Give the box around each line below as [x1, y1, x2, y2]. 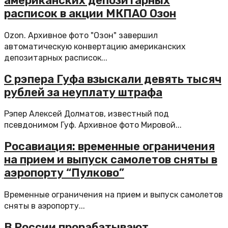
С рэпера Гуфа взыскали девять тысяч [4, 72, 221, 86]
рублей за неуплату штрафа [4, 85, 162, 99]
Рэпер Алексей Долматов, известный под [4, 109, 169, 119]
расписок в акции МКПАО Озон [4, 7, 176, 21]
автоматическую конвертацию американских [4, 41, 186, 51]
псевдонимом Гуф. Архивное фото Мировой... [4, 120, 182, 130]
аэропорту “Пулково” [4, 166, 124, 180]
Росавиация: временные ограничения [4, 139, 215, 154]
